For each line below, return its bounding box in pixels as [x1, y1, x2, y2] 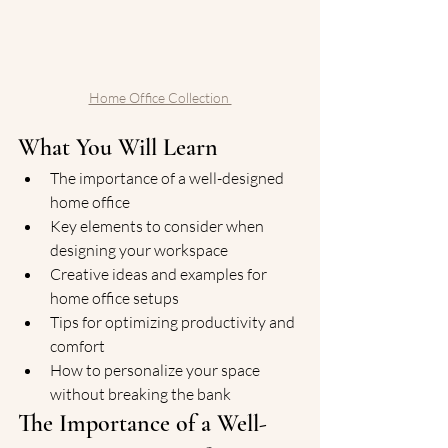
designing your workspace [50, 240, 228, 260]
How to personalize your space [50, 360, 263, 380]
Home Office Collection [88, 89, 232, 106]
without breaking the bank [50, 384, 231, 404]
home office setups [50, 288, 179, 308]
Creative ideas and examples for [50, 264, 270, 284]
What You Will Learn [18, 133, 218, 162]
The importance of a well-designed [50, 168, 287, 188]
